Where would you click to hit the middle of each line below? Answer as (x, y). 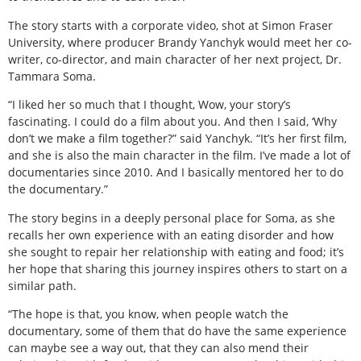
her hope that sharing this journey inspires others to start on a (178, 268)
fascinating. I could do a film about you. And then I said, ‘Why (172, 122)
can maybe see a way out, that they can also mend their (158, 347)
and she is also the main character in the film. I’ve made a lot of (179, 156)
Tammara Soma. (52, 76)
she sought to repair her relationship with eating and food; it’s (176, 251)
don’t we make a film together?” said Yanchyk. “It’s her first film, (177, 139)
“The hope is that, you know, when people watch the (148, 313)
